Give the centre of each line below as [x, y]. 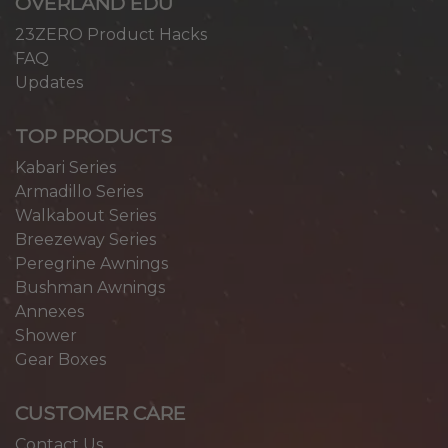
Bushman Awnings [90, 288]
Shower [46, 336]
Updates [49, 83]
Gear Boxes [60, 360]
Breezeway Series [85, 240]
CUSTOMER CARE [100, 413]
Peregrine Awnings [91, 264]
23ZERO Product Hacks [111, 35]
